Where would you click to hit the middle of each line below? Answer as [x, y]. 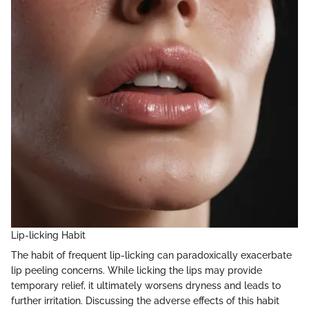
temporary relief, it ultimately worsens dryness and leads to [146, 286]
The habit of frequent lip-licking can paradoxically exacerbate [151, 256]
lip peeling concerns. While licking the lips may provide [137, 271]
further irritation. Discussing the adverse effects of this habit [145, 301]
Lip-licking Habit [48, 236]
